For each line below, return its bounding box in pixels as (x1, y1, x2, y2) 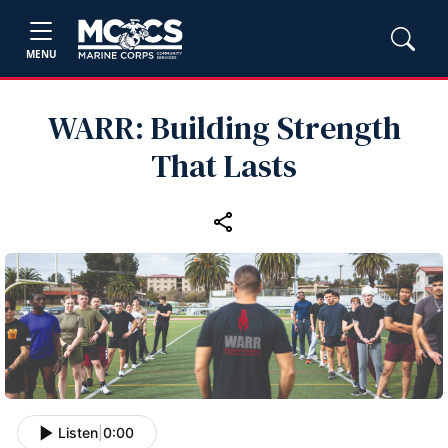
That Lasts (151, 144, 297, 188)
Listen (58, 424, 98, 442)
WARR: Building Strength (47, 106, 401, 150)
